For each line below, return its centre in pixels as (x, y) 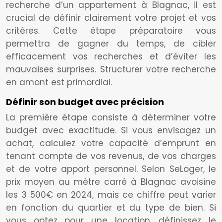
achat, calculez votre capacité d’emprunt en (111, 143)
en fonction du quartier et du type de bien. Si (111, 208)
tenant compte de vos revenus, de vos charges (111, 156)
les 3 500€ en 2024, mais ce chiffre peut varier (111, 195)
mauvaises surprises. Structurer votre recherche (111, 69)
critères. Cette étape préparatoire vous (111, 31)
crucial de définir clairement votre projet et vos (111, 18)
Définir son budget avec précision (85, 102)
